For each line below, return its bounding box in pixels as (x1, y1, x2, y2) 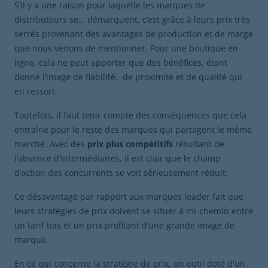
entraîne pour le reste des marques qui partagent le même (14, 124, 252, 135)
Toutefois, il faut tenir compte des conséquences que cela (14, 109, 246, 121)
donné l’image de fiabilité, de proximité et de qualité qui (14, 71, 242, 83)
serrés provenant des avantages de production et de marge (14, 28, 253, 39)
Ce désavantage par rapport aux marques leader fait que (14, 191, 243, 202)
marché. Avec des (14, 138, 87, 150)
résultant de (173, 138, 224, 150)
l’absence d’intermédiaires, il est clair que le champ (14, 153, 221, 164)
